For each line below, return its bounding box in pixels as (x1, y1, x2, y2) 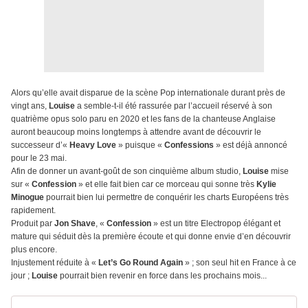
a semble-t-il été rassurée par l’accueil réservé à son (75, 101, 272, 111)
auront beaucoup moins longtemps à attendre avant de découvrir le (11, 127, 261, 137)
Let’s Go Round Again (98, 258, 185, 268)
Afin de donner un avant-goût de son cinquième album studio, (11, 166, 241, 177)
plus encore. (11, 245, 57, 255)
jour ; (11, 271, 32, 281)
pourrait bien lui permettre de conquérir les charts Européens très (44, 192, 289, 203)
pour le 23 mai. (11, 153, 67, 164)
